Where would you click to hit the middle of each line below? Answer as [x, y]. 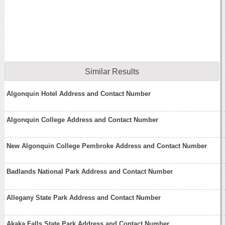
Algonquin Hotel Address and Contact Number [79, 94]
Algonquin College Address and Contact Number [83, 120]
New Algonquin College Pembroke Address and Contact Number [107, 146]
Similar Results [112, 71]
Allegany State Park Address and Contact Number [84, 198]
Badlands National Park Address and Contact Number [90, 172]
